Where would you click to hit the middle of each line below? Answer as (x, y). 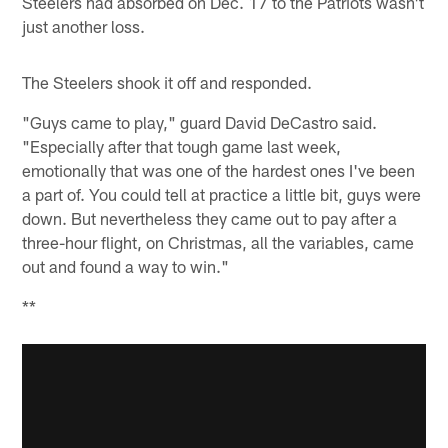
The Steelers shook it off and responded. (167, 81)
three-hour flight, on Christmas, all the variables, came (218, 241)
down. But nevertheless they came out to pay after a (210, 217)
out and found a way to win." (126, 265)
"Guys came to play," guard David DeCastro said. (200, 121)
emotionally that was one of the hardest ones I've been (219, 169)
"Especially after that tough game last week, (182, 145)
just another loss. (84, 25)
